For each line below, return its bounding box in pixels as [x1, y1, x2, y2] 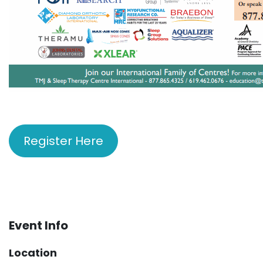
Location [9, 245, 57, 261]
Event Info [9, 217, 68, 234]
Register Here [23, 133, 103, 150]
